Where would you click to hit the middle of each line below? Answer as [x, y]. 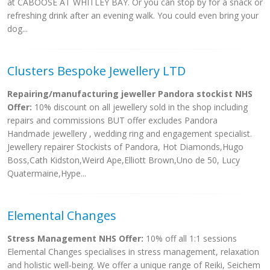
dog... [17, 29]
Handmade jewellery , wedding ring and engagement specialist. [130, 133]
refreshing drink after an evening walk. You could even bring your [133, 15]
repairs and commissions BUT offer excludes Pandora [112, 120]
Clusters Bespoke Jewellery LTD [96, 71]
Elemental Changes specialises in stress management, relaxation [133, 252]
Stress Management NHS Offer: [75, 238]
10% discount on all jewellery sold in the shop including [140, 107]
